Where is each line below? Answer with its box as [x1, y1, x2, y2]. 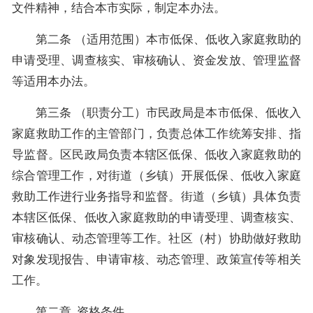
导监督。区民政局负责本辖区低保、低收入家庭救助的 [12, 147, 301, 161]
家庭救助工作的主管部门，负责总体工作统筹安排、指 [12, 126, 301, 140]
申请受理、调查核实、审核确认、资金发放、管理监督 [12, 53, 301, 67]
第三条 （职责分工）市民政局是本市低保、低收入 [12, 105, 301, 119]
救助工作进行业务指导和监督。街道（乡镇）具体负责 [12, 189, 301, 203]
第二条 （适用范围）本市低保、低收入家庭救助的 [12, 32, 301, 46]
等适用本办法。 [12, 74, 95, 88]
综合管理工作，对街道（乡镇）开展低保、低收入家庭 [12, 168, 301, 182]
